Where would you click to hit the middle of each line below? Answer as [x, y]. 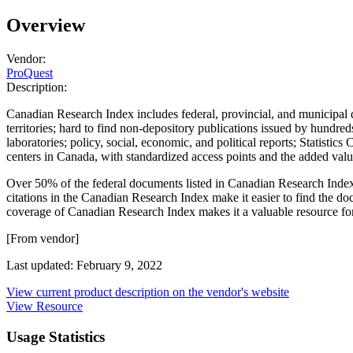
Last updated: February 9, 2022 [84, 266]
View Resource [45, 307]
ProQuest [30, 73]
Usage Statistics [56, 336]
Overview [46, 26]
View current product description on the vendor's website [148, 292]
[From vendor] [43, 239]
